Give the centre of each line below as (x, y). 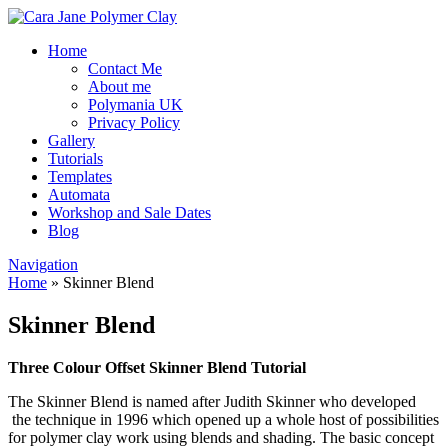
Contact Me (125, 68)
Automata (79, 194)
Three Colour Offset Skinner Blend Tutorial (157, 367)
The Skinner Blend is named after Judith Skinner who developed (212, 401)
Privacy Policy (134, 122)
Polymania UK (135, 104)
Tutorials (75, 158)
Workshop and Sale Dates (129, 212)
